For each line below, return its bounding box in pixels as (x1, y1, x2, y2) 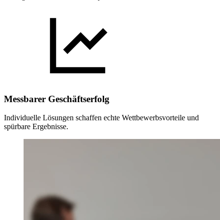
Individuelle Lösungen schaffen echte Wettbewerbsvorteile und (4, 113, 199, 122)
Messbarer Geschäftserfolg (4, 93, 110, 104)
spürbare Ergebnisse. (4, 122, 68, 131)
